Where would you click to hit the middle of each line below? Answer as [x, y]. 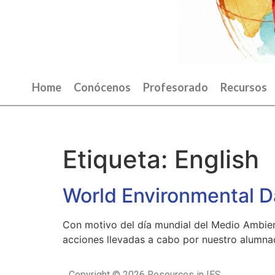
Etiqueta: [118, 159]
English [217, 159]
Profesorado [176, 87]
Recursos [244, 87]
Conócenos [102, 87]
